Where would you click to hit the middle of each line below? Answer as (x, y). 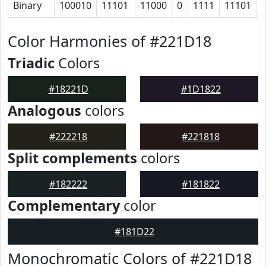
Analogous (45, 110)
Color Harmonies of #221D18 (110, 41)
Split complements (72, 158)
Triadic (31, 63)
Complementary (64, 205)
